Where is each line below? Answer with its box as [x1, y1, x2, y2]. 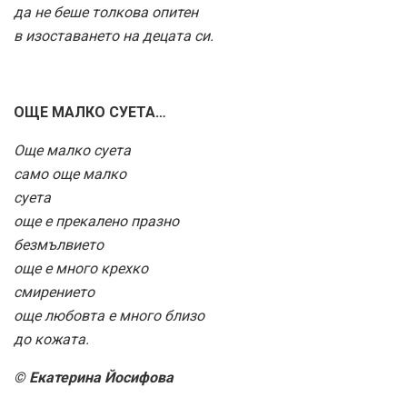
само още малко [14, 165, 126, 184]
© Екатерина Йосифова [14, 369, 174, 387]
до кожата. [14, 331, 89, 349]
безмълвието [14, 236, 104, 254]
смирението [14, 283, 94, 302]
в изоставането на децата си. [14, 27, 213, 45]
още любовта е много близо [14, 307, 204, 325]
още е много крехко [14, 260, 148, 278]
